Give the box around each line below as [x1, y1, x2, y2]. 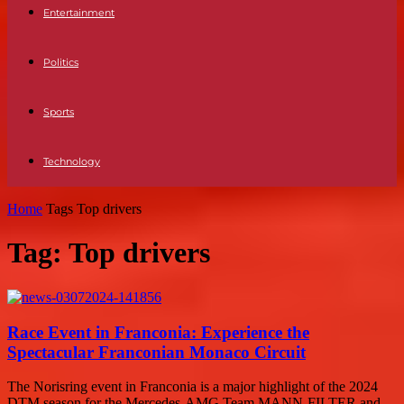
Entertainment [43, 6, 115, 19]
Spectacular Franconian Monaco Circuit [7, 342, 306, 362]
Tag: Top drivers [7, 236, 210, 270]
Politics [43, 56, 78, 69]
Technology [43, 155, 100, 168]
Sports [43, 106, 74, 118]
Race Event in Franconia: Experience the [7, 322, 309, 342]
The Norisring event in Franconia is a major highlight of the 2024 [7, 379, 378, 395]
